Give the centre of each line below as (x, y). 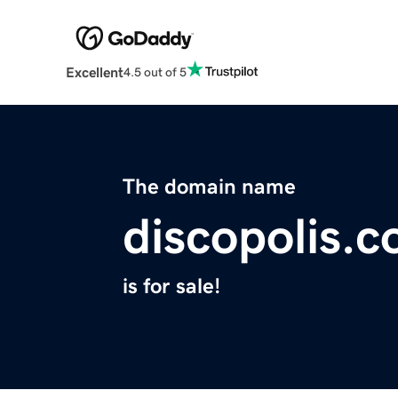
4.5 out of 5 (155, 72)
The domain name (209, 187)
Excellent (94, 72)
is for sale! (171, 287)
